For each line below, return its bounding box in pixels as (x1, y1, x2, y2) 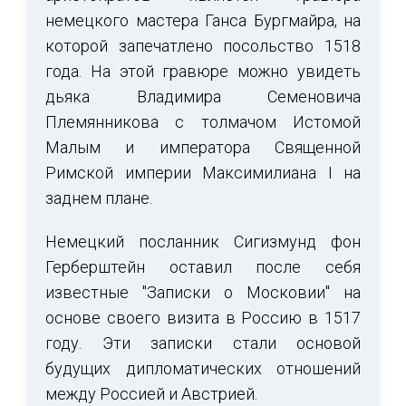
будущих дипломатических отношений (45, 359, 361, 379)
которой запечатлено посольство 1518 (45, 36, 361, 56)
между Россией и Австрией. (45, 384, 257, 404)
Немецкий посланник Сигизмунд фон (45, 232, 361, 252)
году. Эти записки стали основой (45, 333, 361, 353)
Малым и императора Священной (45, 138, 361, 158)
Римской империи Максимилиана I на (45, 163, 361, 183)
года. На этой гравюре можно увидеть (45, 62, 361, 82)
